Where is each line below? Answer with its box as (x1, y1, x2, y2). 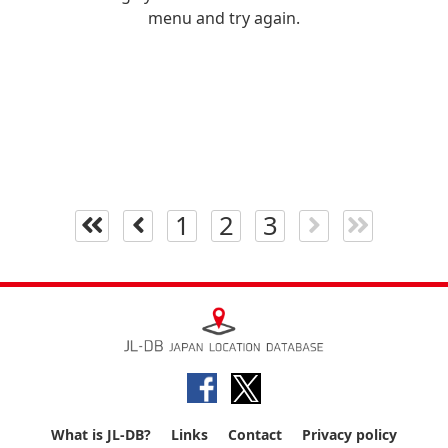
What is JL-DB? (51, 424, 151, 444)
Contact (228, 424, 282, 444)
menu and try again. (148, 6, 300, 29)
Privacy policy (302, 424, 397, 444)
